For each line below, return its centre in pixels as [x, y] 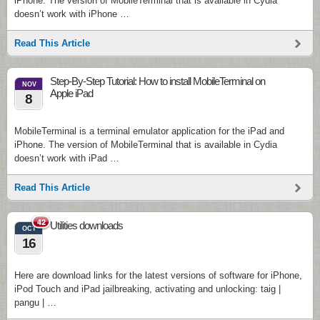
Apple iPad [71, 93]
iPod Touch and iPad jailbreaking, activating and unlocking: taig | [147, 289]
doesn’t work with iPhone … [72, 14]
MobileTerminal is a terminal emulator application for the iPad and [149, 131]
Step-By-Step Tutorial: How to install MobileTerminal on [157, 81]
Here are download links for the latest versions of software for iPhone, [158, 275]
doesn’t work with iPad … [67, 158]
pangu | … [35, 302]
